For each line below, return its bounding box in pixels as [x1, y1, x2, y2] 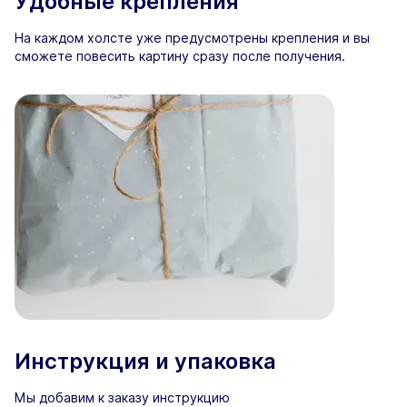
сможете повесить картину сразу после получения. [15, 48, 345, 65]
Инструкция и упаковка [15, 348, 276, 375]
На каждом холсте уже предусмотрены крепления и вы [15, 30, 370, 46]
